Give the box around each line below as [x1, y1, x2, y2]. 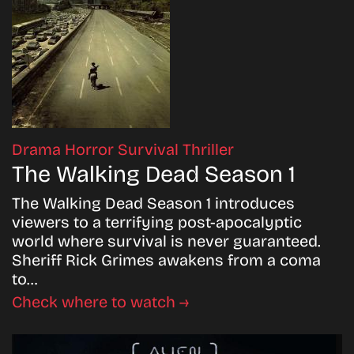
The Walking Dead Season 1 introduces [12, 193, 295, 213]
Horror [65, 139, 118, 159]
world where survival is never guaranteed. [12, 231, 321, 250]
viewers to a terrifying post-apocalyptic [12, 212, 302, 232]
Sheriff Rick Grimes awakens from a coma [12, 250, 321, 269]
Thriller [183, 139, 234, 159]
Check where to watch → [12, 292, 189, 311]
